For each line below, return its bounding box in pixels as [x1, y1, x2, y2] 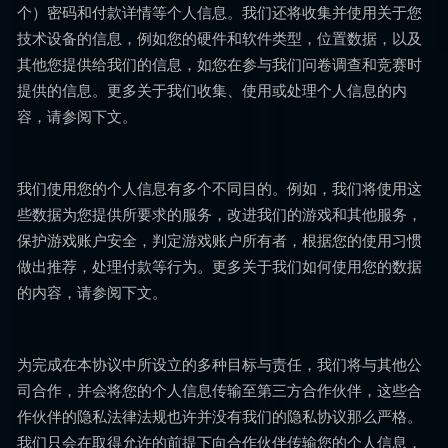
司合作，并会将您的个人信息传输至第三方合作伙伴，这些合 [17, 380, 422, 400]
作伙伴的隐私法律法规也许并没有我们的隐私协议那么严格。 [17, 406, 422, 426]
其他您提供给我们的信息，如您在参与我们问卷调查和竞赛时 [17, 54, 422, 74]
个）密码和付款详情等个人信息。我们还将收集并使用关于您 [17, 2, 422, 22]
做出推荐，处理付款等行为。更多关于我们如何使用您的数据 [17, 256, 422, 276]
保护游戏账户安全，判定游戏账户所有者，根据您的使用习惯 [17, 230, 422, 250]
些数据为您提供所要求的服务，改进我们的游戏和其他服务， [17, 204, 422, 224]
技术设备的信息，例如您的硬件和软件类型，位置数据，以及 [17, 28, 422, 48]
